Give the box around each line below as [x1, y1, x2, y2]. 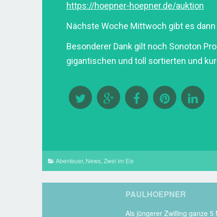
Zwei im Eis [104, 156, 134, 165]
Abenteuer [56, 156, 83, 165]
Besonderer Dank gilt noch [66, 41, 167, 52]
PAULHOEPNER [125, 188, 186, 200]
